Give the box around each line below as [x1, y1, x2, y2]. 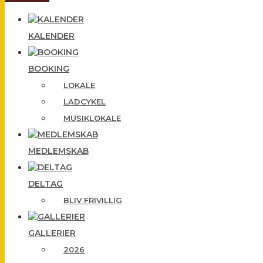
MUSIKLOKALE [63, 113, 121, 123]
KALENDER [28, 31, 75, 41]
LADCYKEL [63, 97, 106, 106]
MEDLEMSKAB [28, 146, 89, 156]
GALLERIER [28, 228, 76, 238]
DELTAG [28, 178, 63, 189]
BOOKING [28, 63, 69, 74]
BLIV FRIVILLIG [63, 195, 122, 205]
